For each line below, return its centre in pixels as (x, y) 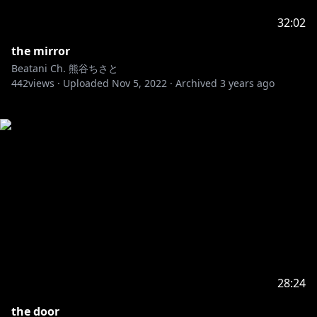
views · (44, 83)
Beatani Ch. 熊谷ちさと (65, 68)
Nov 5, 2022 (139, 83)
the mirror (41, 51)
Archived (196, 83)
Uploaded (86, 83)
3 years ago (247, 83)
